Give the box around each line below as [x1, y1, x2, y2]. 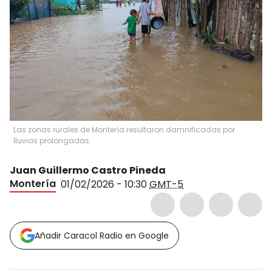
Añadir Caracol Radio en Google [35, 229, 169, 242]
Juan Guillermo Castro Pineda [10, 163, 166, 177]
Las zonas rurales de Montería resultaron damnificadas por [13, 124, 235, 135]
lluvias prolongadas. [13, 135, 91, 146]
